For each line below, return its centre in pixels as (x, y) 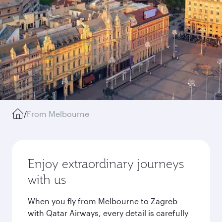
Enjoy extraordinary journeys (106, 164)
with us (47, 179)
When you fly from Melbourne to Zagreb (103, 201)
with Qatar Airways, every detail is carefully (108, 213)
